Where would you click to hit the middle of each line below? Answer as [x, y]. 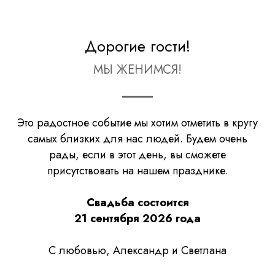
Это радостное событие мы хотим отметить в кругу [137, 123]
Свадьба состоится [137, 203]
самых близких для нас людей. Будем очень [137, 139]
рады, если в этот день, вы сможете [137, 155]
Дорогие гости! [137, 46]
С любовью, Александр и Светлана [137, 250]
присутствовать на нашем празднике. [137, 171]
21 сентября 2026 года [137, 219]
